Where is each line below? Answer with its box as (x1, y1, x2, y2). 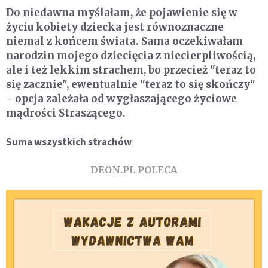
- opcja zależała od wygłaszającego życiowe (6, 92, 237, 106)
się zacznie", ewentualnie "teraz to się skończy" (6, 78, 255, 92)
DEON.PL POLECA (90, 164, 178, 176)
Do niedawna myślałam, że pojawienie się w (6, 6, 237, 20)
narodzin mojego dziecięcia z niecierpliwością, (6, 49, 255, 63)
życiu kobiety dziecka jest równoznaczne (6, 20, 224, 34)
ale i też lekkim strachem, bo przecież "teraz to (6, 63, 256, 77)
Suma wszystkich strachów (6, 135, 132, 149)
